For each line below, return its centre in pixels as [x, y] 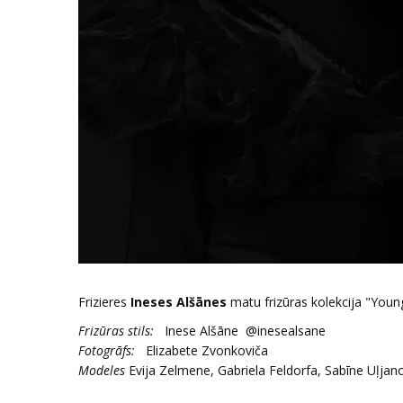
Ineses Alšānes [179, 302]
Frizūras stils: [118, 331]
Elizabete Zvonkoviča [203, 350]
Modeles [102, 370]
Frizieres [104, 302]
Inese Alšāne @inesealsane [242, 331]
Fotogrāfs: [108, 350]
